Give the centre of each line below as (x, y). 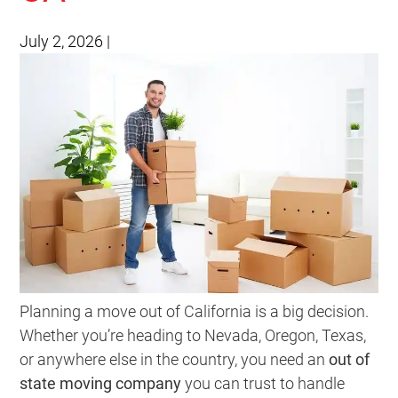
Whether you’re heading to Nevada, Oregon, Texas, (193, 335)
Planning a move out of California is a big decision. (195, 311)
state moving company (101, 383)
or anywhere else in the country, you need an (175, 359)
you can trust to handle (263, 383)
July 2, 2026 (62, 41)
